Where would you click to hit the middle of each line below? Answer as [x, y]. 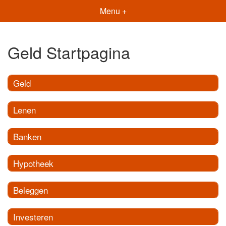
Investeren [33, 216]
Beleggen [31, 190]
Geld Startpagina [69, 52]
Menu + [113, 11]
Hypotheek [33, 163]
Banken [27, 136]
